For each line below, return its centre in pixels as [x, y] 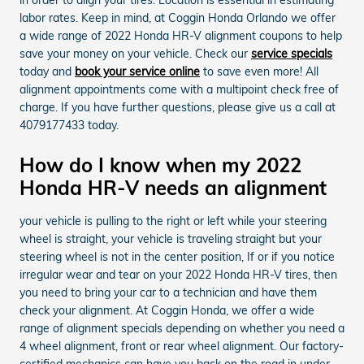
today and [47, 71]
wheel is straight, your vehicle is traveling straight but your [171, 238]
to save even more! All [259, 71]
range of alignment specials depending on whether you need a [182, 328]
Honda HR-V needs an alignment [173, 187]
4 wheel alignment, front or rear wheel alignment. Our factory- [182, 346]
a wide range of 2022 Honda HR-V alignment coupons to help [181, 35]
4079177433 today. [69, 125]
